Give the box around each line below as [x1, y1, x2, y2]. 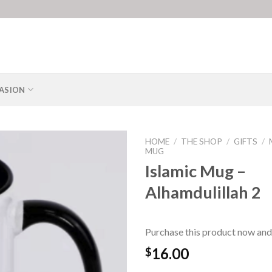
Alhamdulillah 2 [145, 182, 261, 202]
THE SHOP [181, 137, 223, 146]
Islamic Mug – [145, 160, 246, 181]
